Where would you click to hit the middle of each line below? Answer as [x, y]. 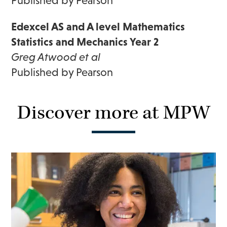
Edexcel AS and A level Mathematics [98, 26]
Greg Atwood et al [56, 57]
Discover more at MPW [113, 113]
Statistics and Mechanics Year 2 [85, 42]
